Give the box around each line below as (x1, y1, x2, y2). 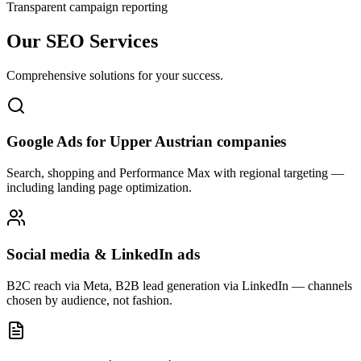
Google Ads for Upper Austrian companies (6, 133, 286, 151)
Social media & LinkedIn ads (6, 245, 200, 263)
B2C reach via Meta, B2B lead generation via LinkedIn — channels (6, 278, 352, 293)
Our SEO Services (6, 30, 158, 52)
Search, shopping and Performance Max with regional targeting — (6, 166, 344, 180)
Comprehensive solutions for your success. (6, 68, 223, 82)
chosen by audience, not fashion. (6, 293, 172, 307)
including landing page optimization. (6, 180, 192, 195)
